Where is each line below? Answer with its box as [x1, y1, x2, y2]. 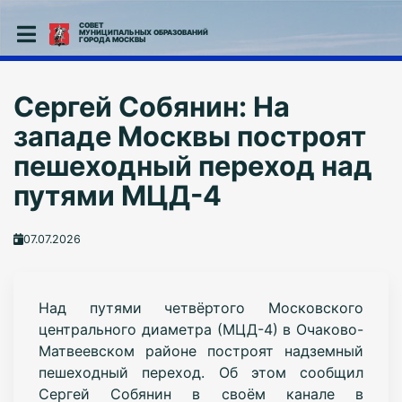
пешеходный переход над [13, 149, 372, 182]
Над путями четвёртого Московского [38, 298, 364, 317]
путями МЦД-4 [13, 179, 222, 212]
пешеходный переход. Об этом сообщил [38, 363, 364, 381]
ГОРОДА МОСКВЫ [78, 35, 145, 44]
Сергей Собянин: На [13, 90, 290, 123]
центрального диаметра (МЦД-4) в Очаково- [38, 319, 364, 338]
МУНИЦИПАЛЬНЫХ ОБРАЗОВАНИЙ [78, 28, 208, 37]
